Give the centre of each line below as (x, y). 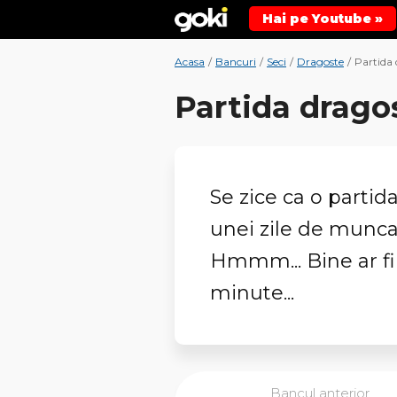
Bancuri (236, 62)
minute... (252, 293)
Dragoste (320, 62)
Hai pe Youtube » (323, 18)
